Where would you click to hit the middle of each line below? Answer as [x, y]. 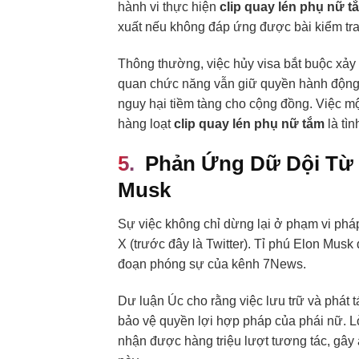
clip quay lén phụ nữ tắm [249, 124]
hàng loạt [146, 124]
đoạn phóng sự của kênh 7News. [212, 264]
